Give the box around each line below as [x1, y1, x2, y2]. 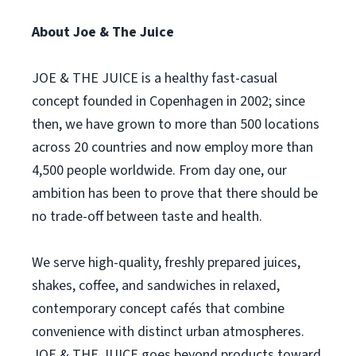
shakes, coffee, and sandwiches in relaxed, [32, 276, 280, 296]
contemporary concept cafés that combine [32, 299, 284, 319]
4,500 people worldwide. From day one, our [32, 161, 287, 180]
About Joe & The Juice [32, 22, 174, 42]
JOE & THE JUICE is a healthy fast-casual [32, 68, 277, 88]
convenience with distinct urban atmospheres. [32, 322, 304, 342]
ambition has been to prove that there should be [32, 184, 318, 203]
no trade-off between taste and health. [32, 207, 262, 226]
